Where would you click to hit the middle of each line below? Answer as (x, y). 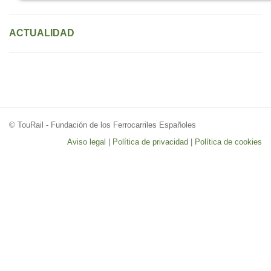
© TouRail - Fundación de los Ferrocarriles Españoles (103, 125)
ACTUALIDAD (42, 33)
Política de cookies (228, 142)
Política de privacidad (150, 142)
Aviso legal (87, 142)
